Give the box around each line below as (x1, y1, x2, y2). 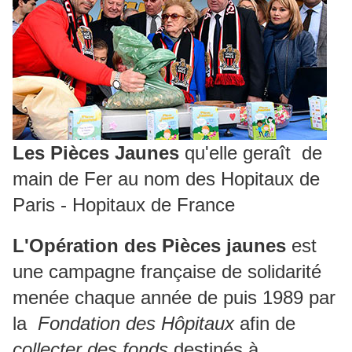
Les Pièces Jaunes (13, 142, 179, 164)
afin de (240, 313, 295, 335)
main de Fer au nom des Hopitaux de (13, 168, 320, 190)
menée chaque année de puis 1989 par (13, 287, 335, 309)
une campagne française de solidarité (13, 261, 321, 283)
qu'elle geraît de (179, 142, 322, 164)
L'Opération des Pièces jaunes (13, 235, 291, 257)
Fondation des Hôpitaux (32, 313, 240, 335)
